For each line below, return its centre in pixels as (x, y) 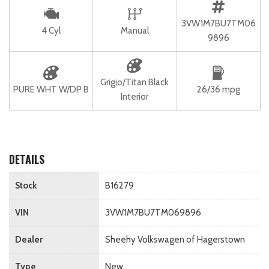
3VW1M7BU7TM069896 (153, 212)
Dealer (29, 239)
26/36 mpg (218, 89)
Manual (134, 30)
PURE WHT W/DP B (51, 89)
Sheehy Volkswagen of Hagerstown (175, 239)
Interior (135, 96)
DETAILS (27, 159)
